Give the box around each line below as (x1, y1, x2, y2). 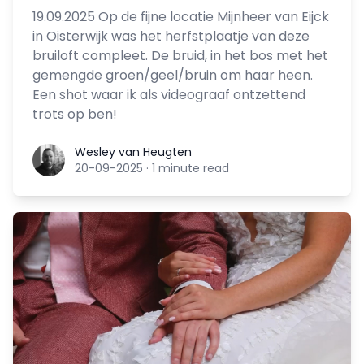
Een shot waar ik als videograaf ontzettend (32, 85, 305, 105)
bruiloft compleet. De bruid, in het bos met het (32, 46, 328, 66)
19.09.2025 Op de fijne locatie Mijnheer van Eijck (32, 7, 329, 27)
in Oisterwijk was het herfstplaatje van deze (32, 27, 310, 46)
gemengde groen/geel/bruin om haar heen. (32, 66, 313, 85)
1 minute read (152, 160, 229, 177)
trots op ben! (32, 105, 117, 124)
